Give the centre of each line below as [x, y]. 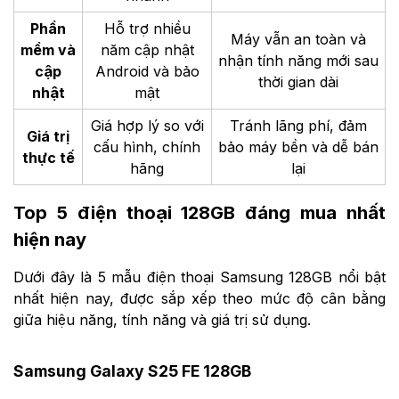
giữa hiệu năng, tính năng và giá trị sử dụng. [162, 320]
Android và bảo [147, 71]
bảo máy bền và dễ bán [298, 147]
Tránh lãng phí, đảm [298, 125]
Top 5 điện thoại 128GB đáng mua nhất [199, 213]
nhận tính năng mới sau [298, 60]
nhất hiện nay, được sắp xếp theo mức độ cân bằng [199, 299]
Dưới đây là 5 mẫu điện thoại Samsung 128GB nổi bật [199, 277]
